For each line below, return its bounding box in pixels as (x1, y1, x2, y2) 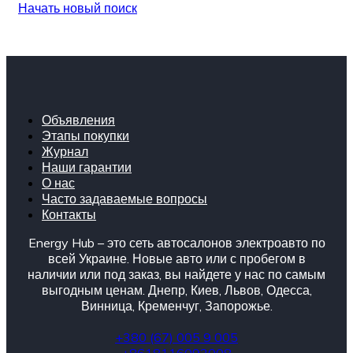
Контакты (42, 206, 96, 222)
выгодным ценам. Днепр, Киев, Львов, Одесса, (41, 281, 312, 298)
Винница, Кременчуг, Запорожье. (80, 297, 273, 314)
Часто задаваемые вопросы (42, 190, 207, 206)
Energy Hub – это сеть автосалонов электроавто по (28, 234, 325, 251)
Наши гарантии (42, 158, 132, 175)
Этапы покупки (42, 127, 129, 143)
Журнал (42, 143, 88, 159)
